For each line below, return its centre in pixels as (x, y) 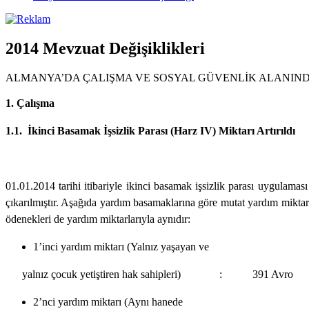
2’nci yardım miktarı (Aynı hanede (108, 301)
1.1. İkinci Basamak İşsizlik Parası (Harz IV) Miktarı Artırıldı (150, 130)
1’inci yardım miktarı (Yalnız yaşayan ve (121, 246)
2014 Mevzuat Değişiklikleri (105, 48)
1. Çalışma (30, 103)
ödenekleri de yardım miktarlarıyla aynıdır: (98, 219)
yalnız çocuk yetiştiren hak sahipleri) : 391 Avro (158, 274)
